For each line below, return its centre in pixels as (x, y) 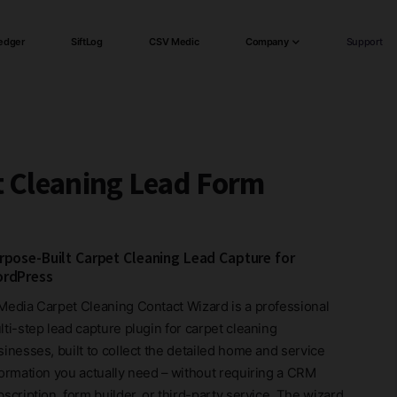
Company (267, 42)
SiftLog (87, 42)
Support (364, 42)
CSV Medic (174, 42)
